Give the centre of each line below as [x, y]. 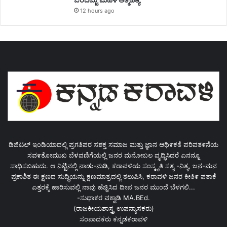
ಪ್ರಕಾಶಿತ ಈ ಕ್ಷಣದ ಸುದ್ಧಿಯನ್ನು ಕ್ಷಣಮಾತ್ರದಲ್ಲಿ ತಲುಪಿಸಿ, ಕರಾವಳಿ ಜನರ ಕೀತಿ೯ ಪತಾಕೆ [113, 176]
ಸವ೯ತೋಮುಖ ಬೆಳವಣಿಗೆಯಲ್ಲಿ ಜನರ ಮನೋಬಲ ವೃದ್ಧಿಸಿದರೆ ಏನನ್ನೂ [113, 155]
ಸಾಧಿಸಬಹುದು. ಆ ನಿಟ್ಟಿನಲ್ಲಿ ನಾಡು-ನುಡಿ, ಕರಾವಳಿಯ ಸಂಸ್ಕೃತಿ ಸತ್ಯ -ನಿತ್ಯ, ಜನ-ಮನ [113, 165]
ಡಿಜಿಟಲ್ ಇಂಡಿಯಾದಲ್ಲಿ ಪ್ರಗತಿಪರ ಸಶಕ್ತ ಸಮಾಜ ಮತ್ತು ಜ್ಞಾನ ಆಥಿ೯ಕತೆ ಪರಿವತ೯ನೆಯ [113, 144]
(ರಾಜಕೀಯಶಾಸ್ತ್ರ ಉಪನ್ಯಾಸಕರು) [113, 208]
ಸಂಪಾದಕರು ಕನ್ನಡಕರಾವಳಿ [113, 219]
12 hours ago [97, 10]
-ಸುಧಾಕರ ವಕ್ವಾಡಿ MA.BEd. [113, 197]
